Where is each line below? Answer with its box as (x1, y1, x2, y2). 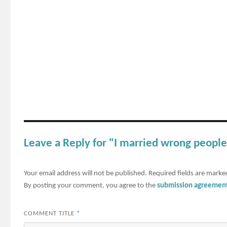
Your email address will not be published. (24, 169, 147, 177)
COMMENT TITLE (24, 210, 77, 217)
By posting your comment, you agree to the (24, 181, 158, 190)
